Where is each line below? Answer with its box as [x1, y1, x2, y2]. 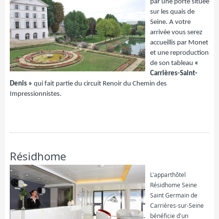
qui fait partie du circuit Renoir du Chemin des [32, 80, 167, 88]
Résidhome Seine [150, 181, 197, 189]
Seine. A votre [150, 19, 191, 26]
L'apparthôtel [150, 171, 186, 178]
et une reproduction [150, 49, 209, 57]
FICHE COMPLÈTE [20, 106, 75, 115]
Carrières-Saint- [150, 70, 197, 77]
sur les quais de [150, 8, 195, 16]
